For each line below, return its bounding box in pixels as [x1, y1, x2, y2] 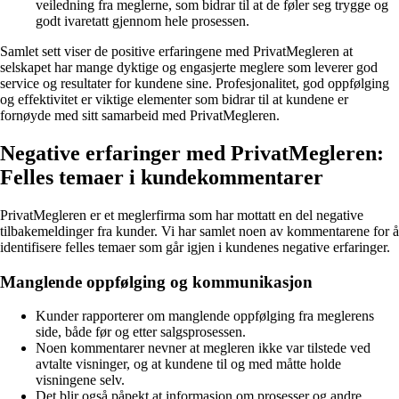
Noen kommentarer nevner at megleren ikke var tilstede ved [36, 340, 370, 356]
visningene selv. [36, 372, 125, 388]
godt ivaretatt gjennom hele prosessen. [36, 13, 249, 29]
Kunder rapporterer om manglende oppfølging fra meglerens [36, 308, 374, 324]
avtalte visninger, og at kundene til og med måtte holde [36, 356, 341, 372]
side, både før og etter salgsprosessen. [36, 324, 246, 340]
